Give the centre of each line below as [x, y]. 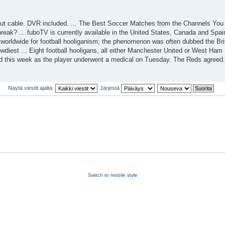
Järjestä [110, 88]
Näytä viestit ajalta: [32, 88]
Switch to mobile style [113, 175]
